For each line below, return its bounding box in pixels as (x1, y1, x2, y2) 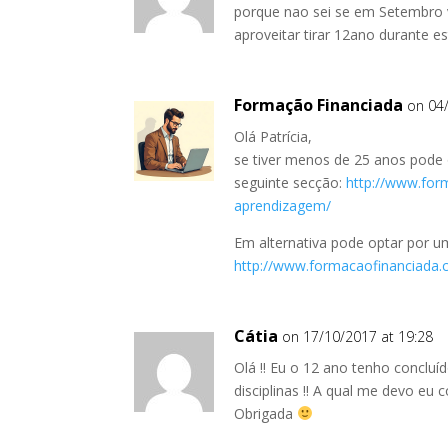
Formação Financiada (234, 94, 404, 116)
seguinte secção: (234, 173, 347, 192)
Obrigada (234, 404, 298, 423)
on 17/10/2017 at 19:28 (282, 327, 434, 346)
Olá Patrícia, (234, 127, 313, 146)
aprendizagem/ (234, 196, 332, 215)
